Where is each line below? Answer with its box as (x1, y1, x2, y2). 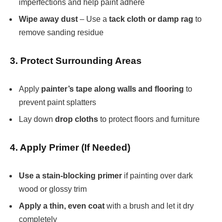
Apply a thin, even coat (19, 201, 105, 210)
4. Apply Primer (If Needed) (10, 141, 130, 153)
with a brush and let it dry (105, 201, 194, 210)
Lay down (19, 114, 55, 123)
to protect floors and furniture (98, 114, 200, 123)
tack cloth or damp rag (109, 15, 193, 24)
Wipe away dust (19, 15, 78, 24)
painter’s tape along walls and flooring (41, 84, 184, 93)
